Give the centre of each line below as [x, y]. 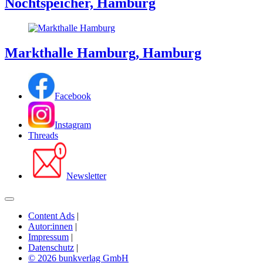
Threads [43, 135]
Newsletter [86, 176]
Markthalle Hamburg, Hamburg [103, 53]
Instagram [73, 124]
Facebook [73, 96]
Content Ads [51, 215]
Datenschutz [51, 247]
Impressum [48, 237]
